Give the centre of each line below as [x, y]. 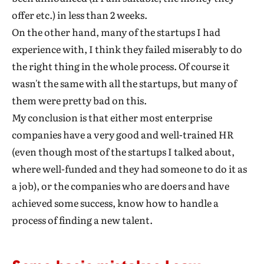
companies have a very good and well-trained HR [123, 135]
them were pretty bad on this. [79, 100]
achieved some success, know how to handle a [115, 203]
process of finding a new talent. [82, 220]
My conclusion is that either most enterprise [112, 118]
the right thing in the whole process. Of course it [121, 66]
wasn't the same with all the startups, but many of [124, 83]
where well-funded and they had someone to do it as [129, 169]
